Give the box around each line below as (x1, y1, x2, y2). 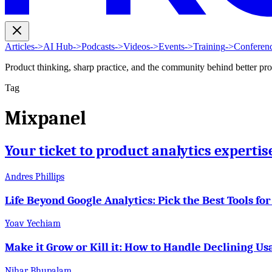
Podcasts (81, 41, 115, 52)
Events (158, 41, 185, 52)
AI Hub (43, 41, 73, 52)
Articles (5, 41, 35, 52)
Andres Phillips (5, 171, 64, 182)
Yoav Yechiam (5, 218, 61, 229)
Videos (123, 41, 150, 52)
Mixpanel (5, 106, 86, 129)
